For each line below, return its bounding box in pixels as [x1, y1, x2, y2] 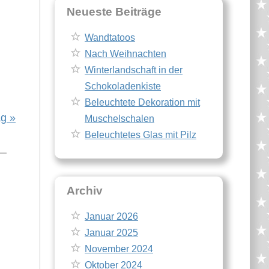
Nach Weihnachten [85, 49, 166, 59]
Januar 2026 [85, 211, 138, 222]
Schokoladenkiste [85, 81, 161, 91]
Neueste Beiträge [67, 5, 162, 18]
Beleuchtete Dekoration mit [85, 97, 200, 107]
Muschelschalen [85, 113, 154, 124]
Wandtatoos [85, 32, 135, 43]
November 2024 [85, 244, 153, 254]
